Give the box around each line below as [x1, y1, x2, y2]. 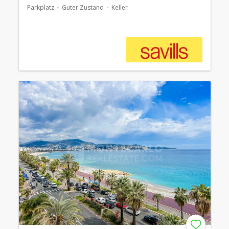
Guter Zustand [61, 3, 104, 12]
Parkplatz [27, 3, 54, 12]
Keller [111, 3, 128, 12]
